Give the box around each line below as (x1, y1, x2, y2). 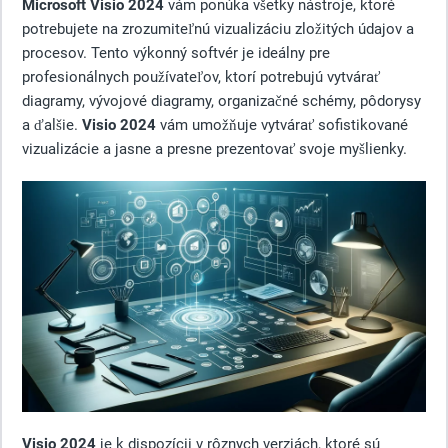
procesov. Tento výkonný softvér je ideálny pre (22, 44, 330, 62)
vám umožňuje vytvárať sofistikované (156, 116, 408, 134)
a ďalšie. (22, 116, 82, 134)
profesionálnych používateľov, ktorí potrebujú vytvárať (22, 68, 380, 86)
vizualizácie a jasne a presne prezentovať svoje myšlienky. (22, 140, 407, 158)
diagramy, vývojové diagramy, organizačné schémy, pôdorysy (22, 92, 421, 110)
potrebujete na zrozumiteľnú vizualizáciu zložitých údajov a (22, 20, 414, 38)
